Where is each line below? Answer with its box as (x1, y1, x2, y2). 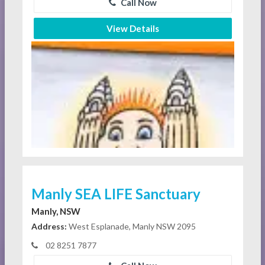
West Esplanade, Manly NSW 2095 (66, 221, 196, 232)
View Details (106, 23, 159, 34)
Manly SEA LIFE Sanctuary (31, 185, 201, 203)
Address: (31, 221, 67, 232)
